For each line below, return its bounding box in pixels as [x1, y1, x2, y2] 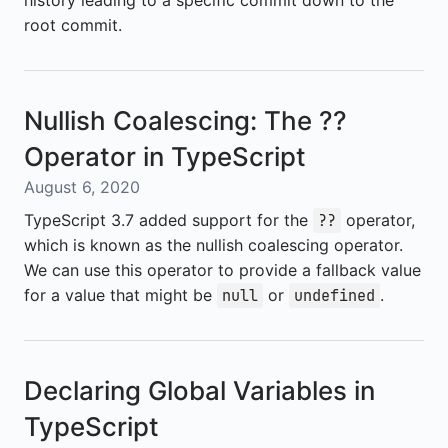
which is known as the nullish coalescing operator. [24, 235, 403, 255]
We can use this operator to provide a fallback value [24, 260, 421, 280]
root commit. [24, 15, 122, 35]
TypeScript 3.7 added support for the [24, 210, 313, 230]
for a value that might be [24, 285, 217, 305]
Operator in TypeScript [24, 141, 306, 172]
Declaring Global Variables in [24, 375, 375, 406]
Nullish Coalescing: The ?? [24, 105, 347, 136]
